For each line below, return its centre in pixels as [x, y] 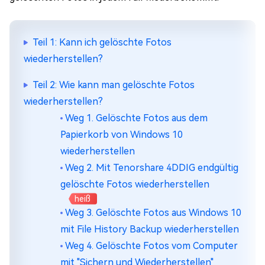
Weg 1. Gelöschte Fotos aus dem [136, 118]
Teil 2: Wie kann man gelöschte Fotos [114, 85]
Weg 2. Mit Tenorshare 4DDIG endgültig [152, 168]
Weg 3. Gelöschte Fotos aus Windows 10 [153, 213]
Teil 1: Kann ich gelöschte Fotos [102, 42]
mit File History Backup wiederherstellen [150, 229]
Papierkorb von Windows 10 [122, 135]
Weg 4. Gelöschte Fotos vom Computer [151, 246]
